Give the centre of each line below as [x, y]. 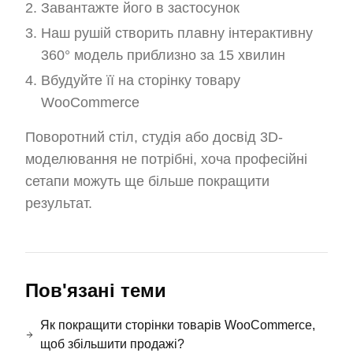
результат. [59, 203]
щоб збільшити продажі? [112, 344]
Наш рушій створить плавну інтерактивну [177, 33]
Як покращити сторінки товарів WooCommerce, [177, 325]
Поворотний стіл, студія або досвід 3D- [154, 137]
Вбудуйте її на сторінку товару [141, 80]
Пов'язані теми [96, 290]
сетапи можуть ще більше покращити [147, 181]
